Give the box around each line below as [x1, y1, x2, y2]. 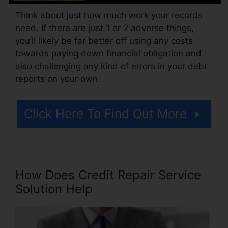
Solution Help [15, 182, 93, 197]
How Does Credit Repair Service [15, 167, 201, 183]
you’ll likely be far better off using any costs [15, 35, 193, 46]
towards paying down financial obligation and [15, 48, 202, 59]
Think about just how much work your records [15, 10, 203, 20]
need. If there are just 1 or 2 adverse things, [15, 22, 194, 33]
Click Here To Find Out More [24, 106, 187, 122]
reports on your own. [15, 73, 100, 84]
